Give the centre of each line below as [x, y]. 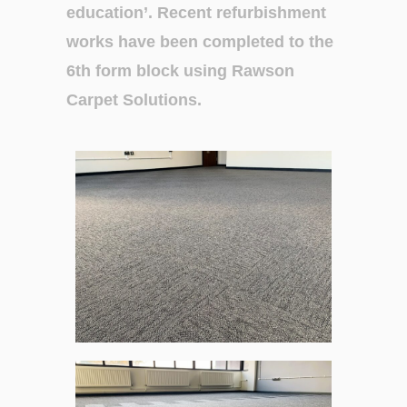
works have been [135, 42]
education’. [112, 13]
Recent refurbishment [242, 13]
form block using [164, 71]
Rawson [263, 71]
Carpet [95, 100]
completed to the [268, 42]
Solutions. [163, 100]
